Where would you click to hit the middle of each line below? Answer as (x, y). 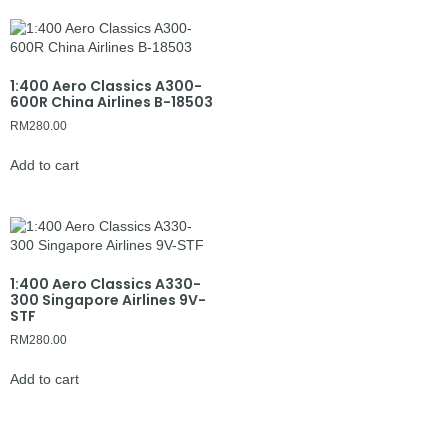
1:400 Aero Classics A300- (106, 85)
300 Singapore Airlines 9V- (108, 299)
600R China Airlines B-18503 (111, 101)
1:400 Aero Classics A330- (105, 283)
